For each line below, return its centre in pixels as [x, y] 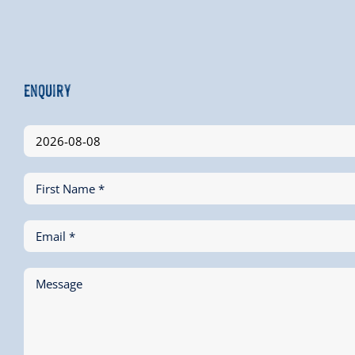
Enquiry [48, 89]
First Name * [70, 188]
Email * [55, 236]
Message [59, 283]
